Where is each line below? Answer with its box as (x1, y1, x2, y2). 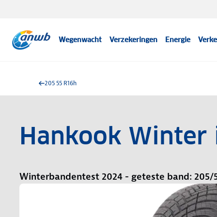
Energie (165, 35, 191, 44)
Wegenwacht (59, 35, 102, 44)
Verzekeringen (109, 35, 158, 44)
